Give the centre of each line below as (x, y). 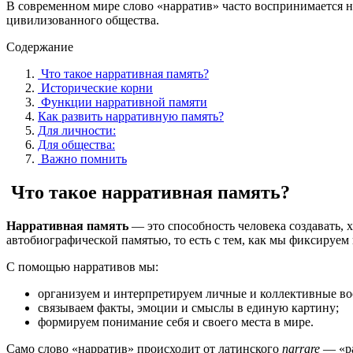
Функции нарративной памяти (123, 102)
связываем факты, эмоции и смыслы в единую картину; (188, 307)
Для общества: (76, 144)
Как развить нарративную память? (131, 116)
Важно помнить (82, 158)
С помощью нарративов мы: (82, 266)
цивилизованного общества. (83, 20)
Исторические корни (95, 87)
